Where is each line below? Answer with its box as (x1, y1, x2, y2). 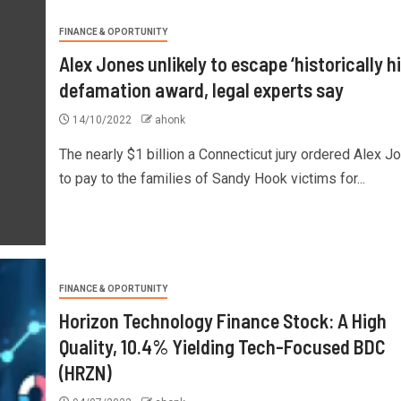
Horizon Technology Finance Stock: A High (58, 308, 387, 332)
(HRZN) (58, 360, 112, 384)
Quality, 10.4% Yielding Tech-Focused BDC (58, 334, 386, 358)
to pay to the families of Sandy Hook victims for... (58, 169, 365, 187)
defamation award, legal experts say (58, 77, 344, 101)
